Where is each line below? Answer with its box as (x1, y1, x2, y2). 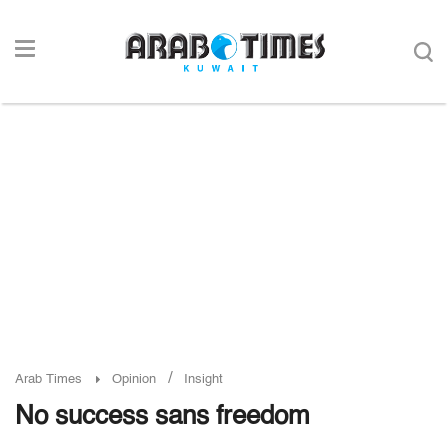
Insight (184, 373, 223, 386)
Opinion (112, 373, 156, 386)
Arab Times (15, 373, 82, 386)
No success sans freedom (15, 404, 310, 430)
